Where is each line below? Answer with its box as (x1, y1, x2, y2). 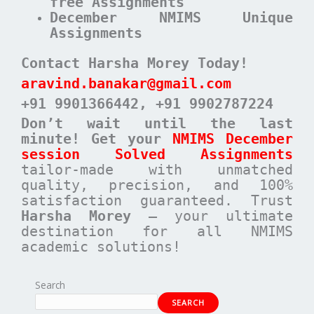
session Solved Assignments (21, 146, 293, 163)
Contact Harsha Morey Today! (21, 54, 248, 71)
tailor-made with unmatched (21, 161, 293, 179)
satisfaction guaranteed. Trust (21, 192, 293, 210)
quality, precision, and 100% (21, 177, 293, 194)
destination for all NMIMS (21, 223, 293, 240)
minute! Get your (21, 130, 172, 148)
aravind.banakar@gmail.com (21, 74, 231, 92)
